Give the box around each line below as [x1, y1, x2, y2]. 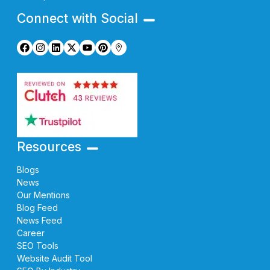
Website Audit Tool [17, 253, 92, 264]
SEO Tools [17, 240, 58, 251]
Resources [17, 139, 81, 155]
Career [17, 228, 45, 239]
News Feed [17, 215, 62, 226]
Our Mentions [17, 190, 70, 201]
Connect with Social [17, 11, 138, 27]
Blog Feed [17, 202, 58, 213]
